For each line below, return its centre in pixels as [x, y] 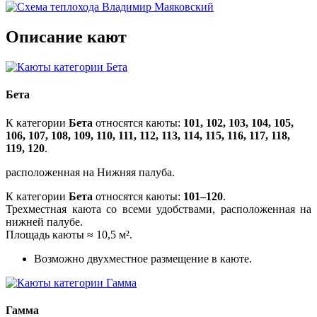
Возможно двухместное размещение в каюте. [143, 258]
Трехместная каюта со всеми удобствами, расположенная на [158, 209]
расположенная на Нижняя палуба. [90, 172]
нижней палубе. [44, 221]
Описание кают [66, 37]
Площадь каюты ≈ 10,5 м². [69, 234]
